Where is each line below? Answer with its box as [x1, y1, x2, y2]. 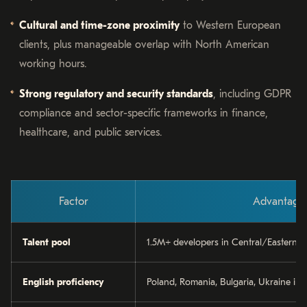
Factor [59, 195, 88, 208]
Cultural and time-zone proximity [19, 19, 180, 32]
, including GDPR [213, 87, 291, 100]
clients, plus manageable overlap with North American [19, 38, 269, 51]
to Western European [180, 19, 281, 32]
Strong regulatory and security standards [19, 87, 213, 100]
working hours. [19, 57, 86, 70]
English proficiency [23, 275, 104, 288]
